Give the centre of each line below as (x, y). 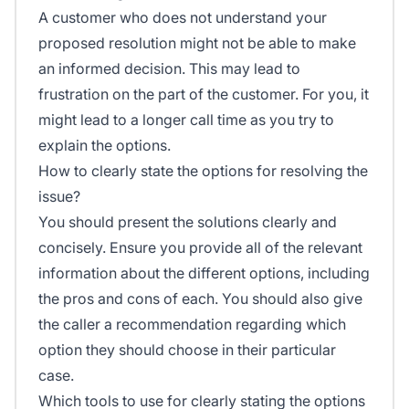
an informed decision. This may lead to (169, 69)
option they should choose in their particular (187, 350)
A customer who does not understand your (183, 18)
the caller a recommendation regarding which (192, 325)
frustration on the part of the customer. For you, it (204, 94)
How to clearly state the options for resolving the (203, 171)
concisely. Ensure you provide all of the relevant (200, 248)
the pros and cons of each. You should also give (200, 299)
